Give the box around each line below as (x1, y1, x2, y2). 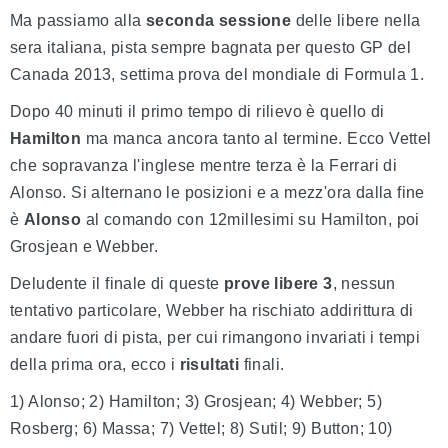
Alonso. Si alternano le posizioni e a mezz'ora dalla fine (10, 184, 425, 202)
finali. (239, 356, 285, 374)
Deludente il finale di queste (10, 275, 224, 293)
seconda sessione (145, 12, 292, 30)
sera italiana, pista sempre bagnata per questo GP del (10, 39, 412, 57)
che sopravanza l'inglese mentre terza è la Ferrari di (10, 157, 398, 175)
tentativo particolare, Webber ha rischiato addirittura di (10, 302, 414, 320)
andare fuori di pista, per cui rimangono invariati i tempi (10, 329, 421, 347)
